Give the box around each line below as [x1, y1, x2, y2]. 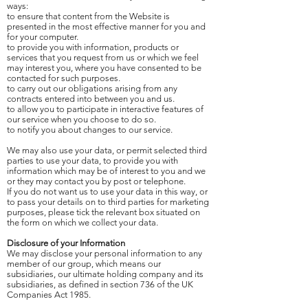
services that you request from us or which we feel [7, 52, 199, 63]
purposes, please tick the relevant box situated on [7, 207, 200, 217]
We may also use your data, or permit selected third [7, 145, 207, 155]
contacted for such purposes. [7, 73, 120, 83]
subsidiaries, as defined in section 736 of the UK [7, 279, 193, 289]
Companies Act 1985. [7, 289, 91, 300]
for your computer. [7, 32, 78, 42]
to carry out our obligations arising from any [7, 83, 177, 93]
